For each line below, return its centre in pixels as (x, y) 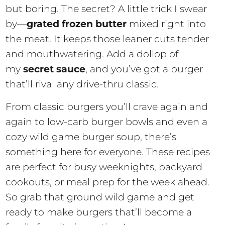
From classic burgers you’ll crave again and (107, 107)
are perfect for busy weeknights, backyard (104, 167)
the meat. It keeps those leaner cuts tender (107, 39)
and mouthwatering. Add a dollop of (92, 54)
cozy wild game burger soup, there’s (91, 137)
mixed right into (166, 24)
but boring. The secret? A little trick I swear (106, 9)
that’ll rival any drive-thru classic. (82, 84)
